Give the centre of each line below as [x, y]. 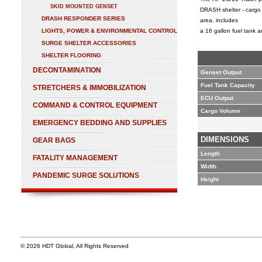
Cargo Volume [220, 111]
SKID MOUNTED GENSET [84, 6]
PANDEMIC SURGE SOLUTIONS [86, 175]
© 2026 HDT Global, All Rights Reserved [75, 246]
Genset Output [221, 72]
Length [210, 154]
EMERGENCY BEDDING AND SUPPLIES [100, 123]
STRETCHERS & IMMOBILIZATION [89, 88]
